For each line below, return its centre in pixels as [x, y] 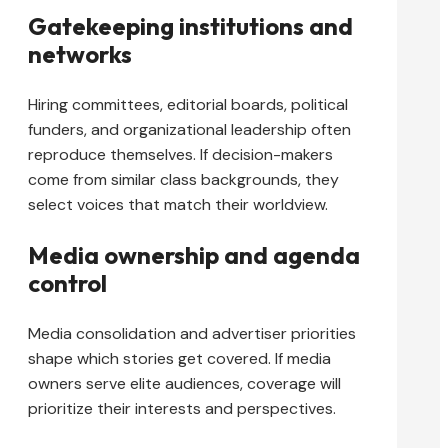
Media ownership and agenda [194, 255]
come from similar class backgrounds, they [183, 180]
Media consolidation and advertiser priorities [192, 334]
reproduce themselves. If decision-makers [180, 155]
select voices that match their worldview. [178, 205]
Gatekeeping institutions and [190, 26]
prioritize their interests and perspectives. [182, 409]
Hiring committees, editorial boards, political [188, 105]
